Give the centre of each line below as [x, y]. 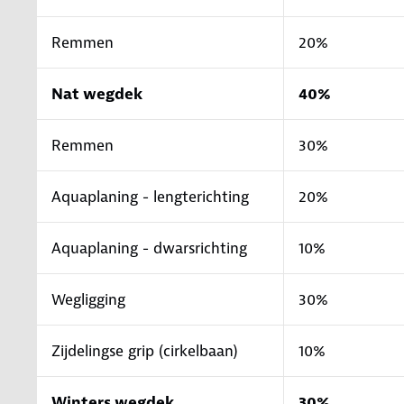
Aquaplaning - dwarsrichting [149, 248]
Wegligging [88, 299]
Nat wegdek [97, 93]
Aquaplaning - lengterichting [150, 196]
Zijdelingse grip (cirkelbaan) [145, 350]
